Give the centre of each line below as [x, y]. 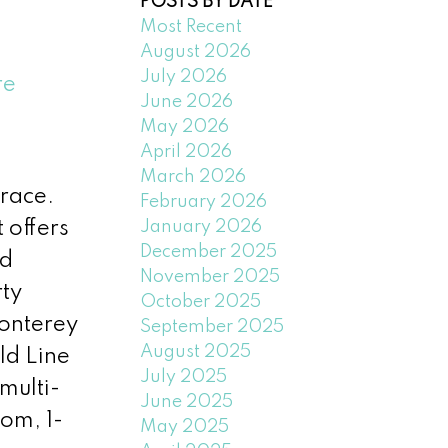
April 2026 [186, 151]
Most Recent [191, 26]
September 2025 [212, 326]
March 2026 [193, 176]
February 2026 [204, 201]
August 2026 [196, 51]
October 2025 [201, 301]
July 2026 [184, 76]
